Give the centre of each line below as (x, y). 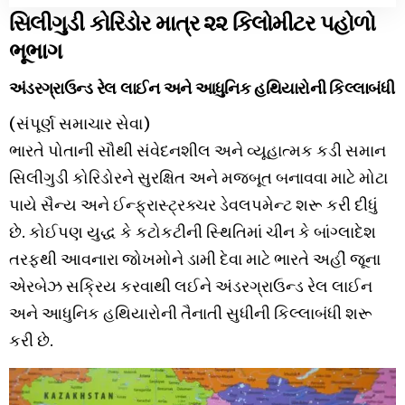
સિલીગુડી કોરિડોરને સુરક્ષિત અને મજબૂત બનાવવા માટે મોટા (198, 178)
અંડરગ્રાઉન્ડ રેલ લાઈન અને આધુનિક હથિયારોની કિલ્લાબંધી (202, 86)
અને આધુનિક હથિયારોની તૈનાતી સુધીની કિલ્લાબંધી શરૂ (191, 313)
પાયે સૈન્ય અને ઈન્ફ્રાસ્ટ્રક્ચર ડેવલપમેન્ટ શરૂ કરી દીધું (193, 205)
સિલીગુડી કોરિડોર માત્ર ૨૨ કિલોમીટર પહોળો (192, 21)
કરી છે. (31, 340)
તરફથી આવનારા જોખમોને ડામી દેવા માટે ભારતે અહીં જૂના (195, 259)
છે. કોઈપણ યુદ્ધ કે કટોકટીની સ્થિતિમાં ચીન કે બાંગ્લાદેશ (193, 232)
